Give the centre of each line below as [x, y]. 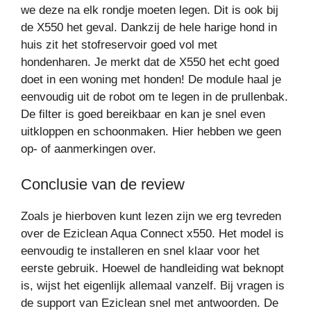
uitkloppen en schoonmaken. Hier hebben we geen [151, 132]
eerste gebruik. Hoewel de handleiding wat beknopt [152, 268]
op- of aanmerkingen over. [90, 149]
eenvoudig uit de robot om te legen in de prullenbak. [154, 97]
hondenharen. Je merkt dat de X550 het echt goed [150, 62]
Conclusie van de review [103, 184]
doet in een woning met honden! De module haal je [151, 80]
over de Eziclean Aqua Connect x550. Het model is [152, 233]
